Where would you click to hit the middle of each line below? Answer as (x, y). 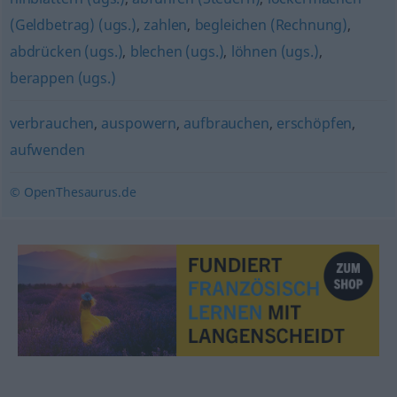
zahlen (166, 25)
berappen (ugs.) (62, 78)
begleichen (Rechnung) (271, 25)
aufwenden (47, 150)
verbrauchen (52, 123)
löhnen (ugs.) (275, 51)
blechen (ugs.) (177, 51)
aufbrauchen (226, 123)
